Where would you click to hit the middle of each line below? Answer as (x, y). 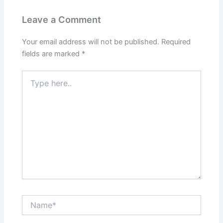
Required (176, 42)
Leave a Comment (62, 19)
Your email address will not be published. (91, 42)
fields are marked (52, 54)
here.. (31, 85)
